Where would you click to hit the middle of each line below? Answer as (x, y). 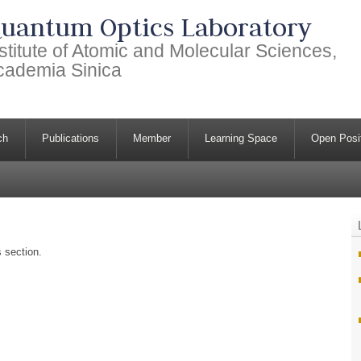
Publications (71, 139)
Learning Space (241, 139)
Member (152, 139)
